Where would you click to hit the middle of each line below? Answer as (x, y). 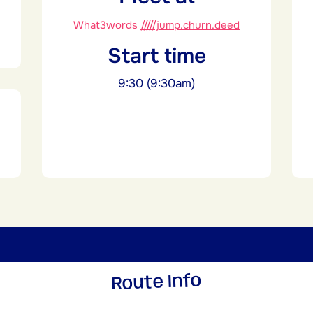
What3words (107, 26)
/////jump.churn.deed (190, 26)
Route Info (156, 283)
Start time (156, 56)
